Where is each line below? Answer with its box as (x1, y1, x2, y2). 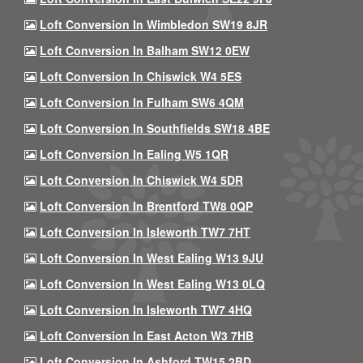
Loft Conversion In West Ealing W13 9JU (40, 250, 263, 266)
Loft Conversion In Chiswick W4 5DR (40, 172, 243, 188)
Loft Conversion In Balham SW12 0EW (40, 42, 250, 58)
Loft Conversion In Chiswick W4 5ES (40, 68, 241, 84)
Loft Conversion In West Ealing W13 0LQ (40, 275, 265, 292)
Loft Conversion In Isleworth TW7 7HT (40, 224, 250, 240)
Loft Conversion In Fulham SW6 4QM (40, 94, 244, 110)
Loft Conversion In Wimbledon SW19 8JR (40, 16, 267, 32)
